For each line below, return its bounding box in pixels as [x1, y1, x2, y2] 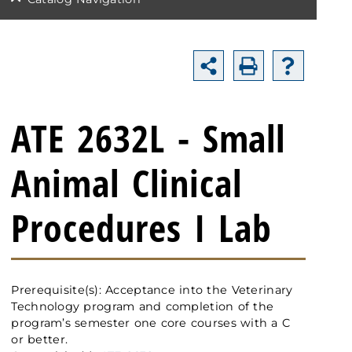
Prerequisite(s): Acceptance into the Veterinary [11, 283, 293, 298]
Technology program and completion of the [11, 299, 274, 314]
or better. [11, 332, 68, 347]
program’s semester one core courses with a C [11, 316, 291, 331]
